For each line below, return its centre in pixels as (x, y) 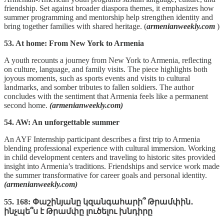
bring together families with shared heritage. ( (75, 26)
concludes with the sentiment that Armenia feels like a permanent (106, 96)
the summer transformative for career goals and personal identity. (105, 175)
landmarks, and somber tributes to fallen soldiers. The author (99, 87)
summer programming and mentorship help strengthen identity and (108, 17)
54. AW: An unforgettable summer (62, 122)
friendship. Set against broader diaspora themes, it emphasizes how (109, 8)
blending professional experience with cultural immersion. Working (110, 148)
